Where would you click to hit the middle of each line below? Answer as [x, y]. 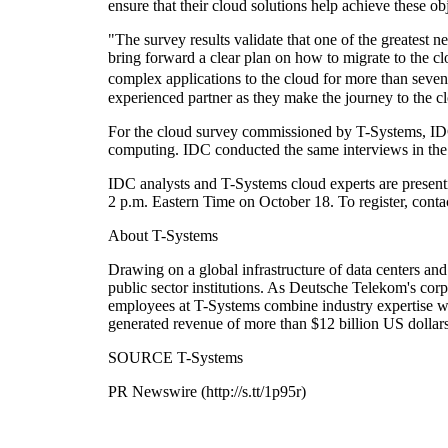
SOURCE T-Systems [175, 357]
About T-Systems [163, 235]
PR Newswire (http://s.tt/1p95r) [207, 391]
